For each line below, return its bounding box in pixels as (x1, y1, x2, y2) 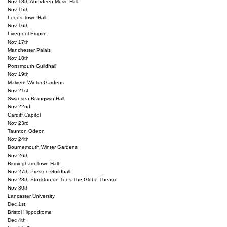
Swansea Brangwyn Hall (8, 95, 64, 101)
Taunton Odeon (8, 128, 45, 134)
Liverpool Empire (8, 30, 47, 36)
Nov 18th (8, 55, 29, 61)
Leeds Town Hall (8, 14, 46, 20)
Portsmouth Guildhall (8, 63, 56, 69)
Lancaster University (8, 193, 55, 199)
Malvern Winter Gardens (8, 79, 64, 85)
